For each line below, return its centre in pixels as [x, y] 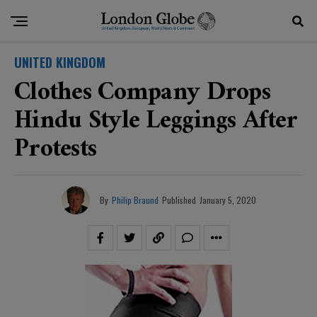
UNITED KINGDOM [60, 62]
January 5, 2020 [227, 200]
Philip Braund [135, 200]
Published [179, 200]
